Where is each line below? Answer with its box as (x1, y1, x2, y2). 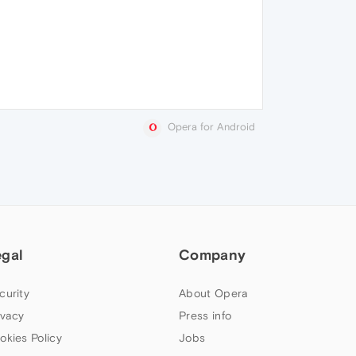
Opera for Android (168, 121, 255, 133)
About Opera (179, 286, 249, 300)
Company (179, 246, 246, 263)
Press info (179, 308, 232, 322)
